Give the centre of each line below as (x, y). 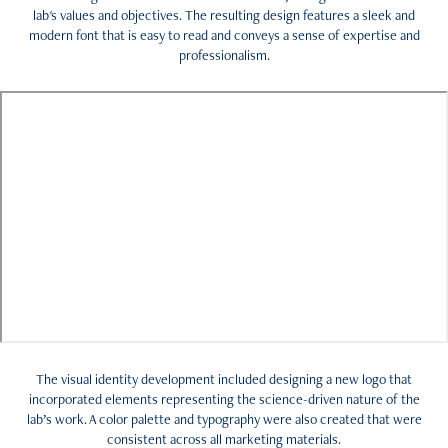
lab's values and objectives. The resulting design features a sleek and (224, 14)
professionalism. (224, 54)
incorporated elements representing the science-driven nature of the (224, 398)
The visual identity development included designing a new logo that (224, 378)
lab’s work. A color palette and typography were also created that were (224, 418)
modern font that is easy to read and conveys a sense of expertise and (224, 34)
